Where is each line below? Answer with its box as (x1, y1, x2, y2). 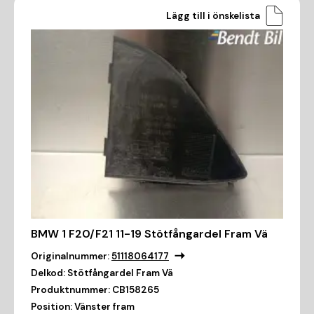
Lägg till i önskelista (166, 9, 260, 22)
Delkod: (31, 267, 65, 280)
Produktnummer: (31, 284, 110, 296)
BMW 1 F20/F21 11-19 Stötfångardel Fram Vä (31, 226, 268, 242)
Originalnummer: (31, 250, 109, 263)
